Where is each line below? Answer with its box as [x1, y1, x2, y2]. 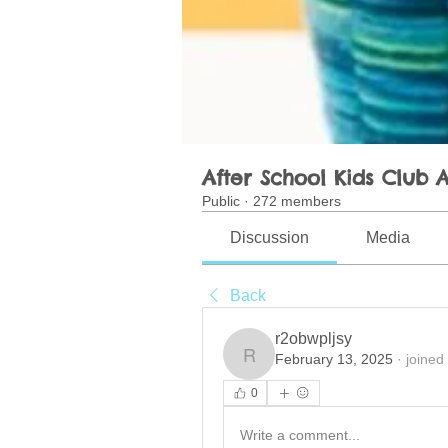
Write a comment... [240, 426, 360, 443]
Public [202, 193, 240, 210]
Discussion [230, 229, 310, 247]
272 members [253, 193, 341, 210]
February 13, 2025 [275, 351, 393, 368]
